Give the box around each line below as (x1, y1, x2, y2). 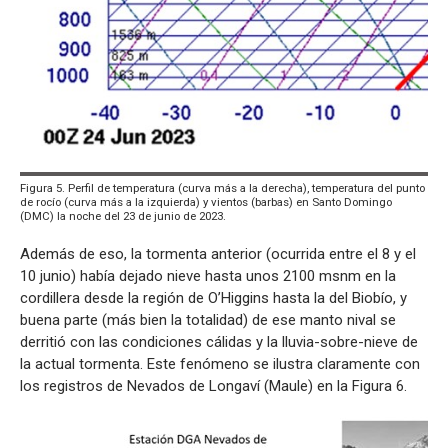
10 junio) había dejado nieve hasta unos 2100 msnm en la (20, 266, 396, 285)
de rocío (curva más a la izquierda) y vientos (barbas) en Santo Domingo (20, 194, 392, 209)
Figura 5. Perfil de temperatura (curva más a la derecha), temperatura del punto (20, 180, 425, 195)
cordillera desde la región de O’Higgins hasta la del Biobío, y (20, 288, 407, 307)
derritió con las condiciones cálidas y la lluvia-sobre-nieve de (20, 332, 418, 351)
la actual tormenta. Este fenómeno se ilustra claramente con (20, 354, 420, 373)
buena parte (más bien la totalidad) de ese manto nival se (20, 310, 396, 329)
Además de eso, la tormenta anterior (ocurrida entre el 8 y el (20, 244, 416, 263)
